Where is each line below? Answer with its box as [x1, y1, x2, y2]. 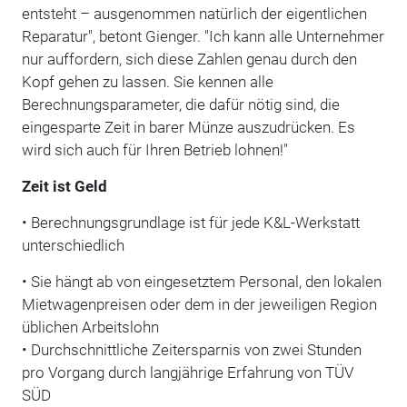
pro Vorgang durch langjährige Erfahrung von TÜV [21, 362, 353, 382]
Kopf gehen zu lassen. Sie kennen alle [21, 72, 273, 91]
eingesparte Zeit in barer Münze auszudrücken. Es [21, 117, 355, 136]
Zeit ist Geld [21, 176, 107, 195]
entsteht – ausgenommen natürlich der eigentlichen [21, 4, 367, 23]
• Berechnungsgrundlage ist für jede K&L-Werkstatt [21, 213, 360, 232]
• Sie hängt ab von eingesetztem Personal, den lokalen [21, 272, 382, 291]
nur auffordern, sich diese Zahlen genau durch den [21, 49, 357, 68]
